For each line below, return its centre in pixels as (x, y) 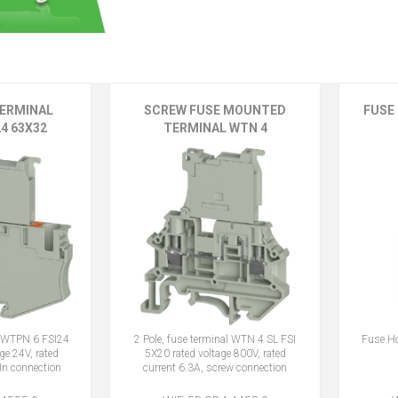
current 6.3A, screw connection (215, 367)
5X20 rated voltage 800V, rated (215, 353)
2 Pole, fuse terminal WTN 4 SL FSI (215, 339)
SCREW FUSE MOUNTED (215, 110)
